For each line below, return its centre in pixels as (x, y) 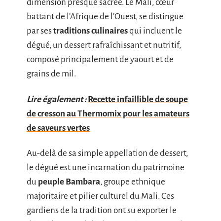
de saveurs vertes (58, 128)
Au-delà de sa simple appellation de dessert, (107, 153)
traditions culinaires (91, 31)
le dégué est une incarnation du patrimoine (106, 167)
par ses (40, 31)
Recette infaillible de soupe (138, 99)
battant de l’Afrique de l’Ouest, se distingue (105, 17)
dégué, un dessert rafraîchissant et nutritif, (104, 45)
